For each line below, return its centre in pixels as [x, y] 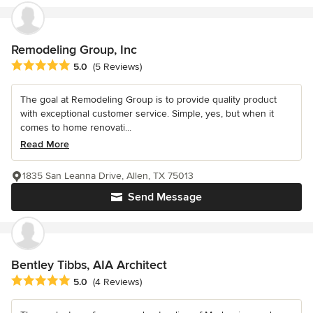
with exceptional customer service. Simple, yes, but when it [147, 113]
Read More [45, 144]
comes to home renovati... [76, 127]
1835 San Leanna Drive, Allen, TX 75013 [108, 175]
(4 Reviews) [117, 282]
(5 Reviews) [117, 67]
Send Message [165, 197]
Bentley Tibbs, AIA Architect [89, 264]
